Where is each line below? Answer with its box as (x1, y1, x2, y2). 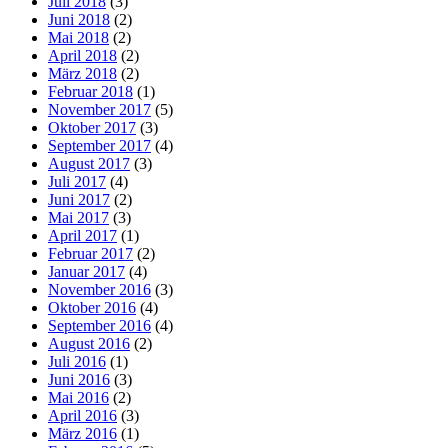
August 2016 (48, 334, 130, 352)
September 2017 (48, 136, 151, 154)
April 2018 (48, 46, 117, 64)
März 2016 (48, 424, 117, 442)
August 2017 (48, 154, 130, 172)
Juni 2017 (48, 190, 110, 208)
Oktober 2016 (48, 298, 136, 316)
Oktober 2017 (48, 118, 136, 136)
